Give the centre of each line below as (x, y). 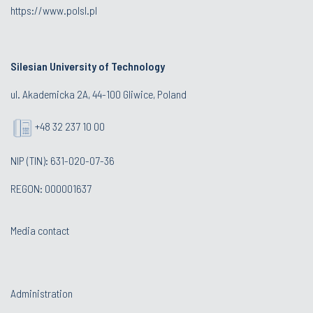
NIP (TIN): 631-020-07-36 (63, 161)
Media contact (40, 231)
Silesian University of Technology (88, 66)
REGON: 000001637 (51, 189)
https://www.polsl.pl (54, 10)
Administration (42, 293)
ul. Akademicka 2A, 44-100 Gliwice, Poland (99, 94)
